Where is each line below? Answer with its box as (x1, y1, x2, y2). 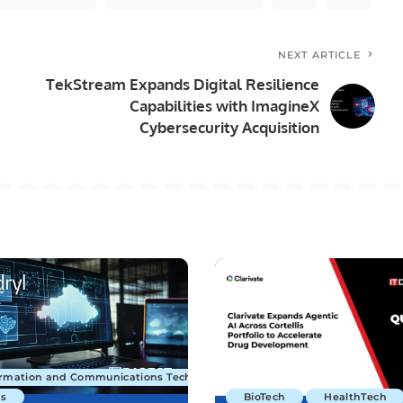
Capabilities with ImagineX (130, 96, 320, 116)
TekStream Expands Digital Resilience (46, 75, 320, 94)
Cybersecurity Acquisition (139, 118, 320, 138)
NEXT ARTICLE (278, 49, 362, 62)
